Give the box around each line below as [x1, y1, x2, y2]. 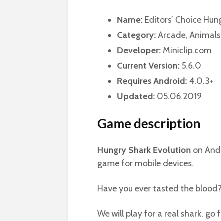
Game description [97, 115, 200, 131]
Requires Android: [117, 75, 187, 86]
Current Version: [117, 60, 180, 71]
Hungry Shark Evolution [97, 145, 191, 155]
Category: [117, 30, 156, 40]
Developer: [117, 45, 161, 56]
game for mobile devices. [97, 158, 194, 169]
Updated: [117, 91, 155, 102]
